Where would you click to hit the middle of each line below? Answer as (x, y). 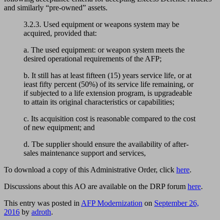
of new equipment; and (59, 127)
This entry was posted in (42, 203)
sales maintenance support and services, (85, 153)
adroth (41, 212)
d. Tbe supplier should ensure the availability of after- (106, 144)
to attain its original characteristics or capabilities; (99, 102)
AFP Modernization (112, 203)
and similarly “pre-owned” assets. (56, 7)
